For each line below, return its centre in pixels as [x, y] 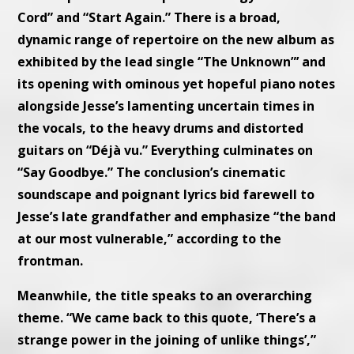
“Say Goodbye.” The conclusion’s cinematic [152, 172]
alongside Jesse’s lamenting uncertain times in [166, 105]
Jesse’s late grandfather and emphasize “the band [177, 216]
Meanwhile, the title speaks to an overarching [165, 295]
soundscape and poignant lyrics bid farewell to [166, 194]
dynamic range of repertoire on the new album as [176, 39]
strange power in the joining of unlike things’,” [167, 339]
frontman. [51, 260]
